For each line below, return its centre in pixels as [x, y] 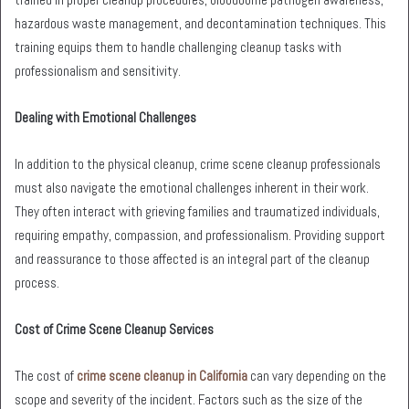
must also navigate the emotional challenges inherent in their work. [192, 187]
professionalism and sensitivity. [98, 70]
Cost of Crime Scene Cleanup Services [114, 329]
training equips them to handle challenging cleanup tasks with [178, 47]
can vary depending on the [317, 375]
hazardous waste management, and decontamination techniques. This [200, 23]
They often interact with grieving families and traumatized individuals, [197, 211]
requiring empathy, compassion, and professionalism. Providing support [200, 235]
